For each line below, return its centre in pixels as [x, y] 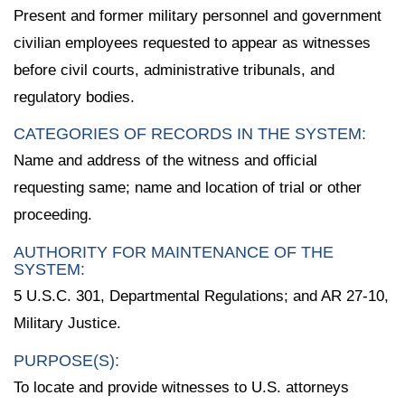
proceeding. [53, 215]
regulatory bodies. [74, 97]
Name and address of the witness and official [165, 161]
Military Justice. [67, 324]
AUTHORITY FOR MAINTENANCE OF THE [174, 253]
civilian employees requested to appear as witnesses [192, 42]
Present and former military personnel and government [198, 15]
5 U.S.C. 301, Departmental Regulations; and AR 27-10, [201, 297]
